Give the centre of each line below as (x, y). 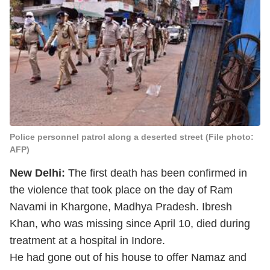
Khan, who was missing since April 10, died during (130, 224)
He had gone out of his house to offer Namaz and (128, 257)
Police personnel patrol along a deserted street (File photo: (132, 137)
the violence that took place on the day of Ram (121, 190)
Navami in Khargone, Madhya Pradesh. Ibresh (121, 207)
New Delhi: (39, 173)
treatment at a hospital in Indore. (89, 240)
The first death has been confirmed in (158, 173)
